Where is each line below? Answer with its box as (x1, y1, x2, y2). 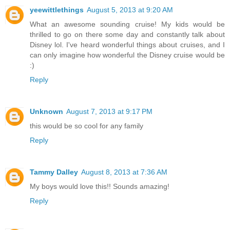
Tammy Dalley (30, 167, 78, 176)
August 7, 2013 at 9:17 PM (66, 107, 152, 116)
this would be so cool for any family (30, 121, 143, 130)
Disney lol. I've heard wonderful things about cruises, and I (30, 40, 225, 49)
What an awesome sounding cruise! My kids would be (30, 20, 225, 28)
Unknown (30, 107, 63, 116)
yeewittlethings (30, 5, 84, 14)
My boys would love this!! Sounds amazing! (30, 182, 169, 190)
